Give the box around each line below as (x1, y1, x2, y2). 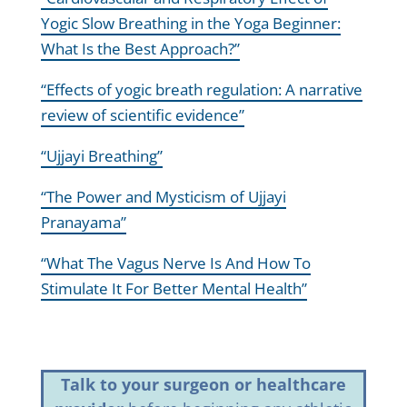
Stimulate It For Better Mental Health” (40, 278, 307, 300)
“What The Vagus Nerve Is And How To (40, 253, 311, 274)
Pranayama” (40, 212, 126, 233)
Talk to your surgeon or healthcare (60, 373, 346, 396)
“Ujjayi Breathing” (40, 145, 163, 167)
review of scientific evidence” (40, 104, 244, 126)
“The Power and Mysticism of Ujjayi (40, 186, 286, 208)
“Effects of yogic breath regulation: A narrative (40, 79, 362, 101)
